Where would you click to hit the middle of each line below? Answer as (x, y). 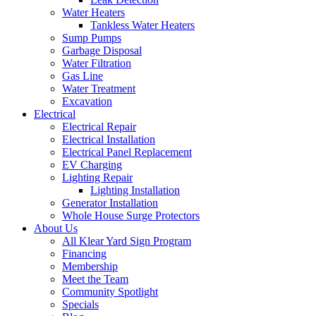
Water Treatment (99, 89)
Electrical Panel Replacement (127, 152)
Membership (90, 266)
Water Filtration (97, 63)
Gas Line (83, 76)
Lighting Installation (135, 190)
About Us (56, 228)
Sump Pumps (92, 38)
